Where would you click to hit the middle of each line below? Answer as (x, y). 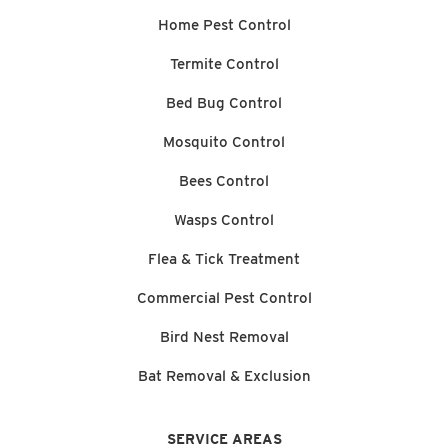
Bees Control (224, 180)
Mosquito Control (224, 141)
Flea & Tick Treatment (224, 258)
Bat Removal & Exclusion (224, 375)
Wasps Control (224, 219)
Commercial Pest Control (224, 297)
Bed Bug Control (224, 102)
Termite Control (224, 63)
